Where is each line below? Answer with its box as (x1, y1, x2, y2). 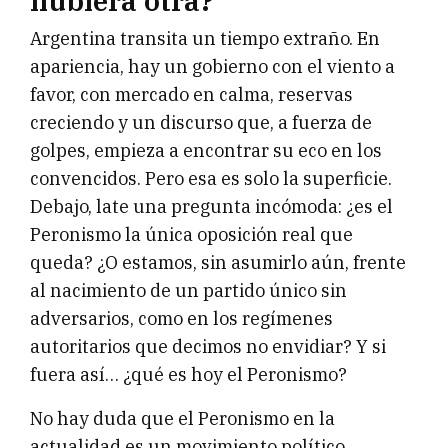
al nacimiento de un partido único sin (30, 279, 347, 303)
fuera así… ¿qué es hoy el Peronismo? (30, 363, 347, 387)
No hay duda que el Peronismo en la (30, 407, 335, 431)
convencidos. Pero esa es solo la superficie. (30, 167, 392, 191)
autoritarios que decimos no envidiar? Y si (30, 335, 386, 359)
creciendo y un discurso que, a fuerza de (30, 111, 372, 135)
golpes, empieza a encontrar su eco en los (30, 139, 382, 163)
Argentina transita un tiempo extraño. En (30, 27, 380, 51)
